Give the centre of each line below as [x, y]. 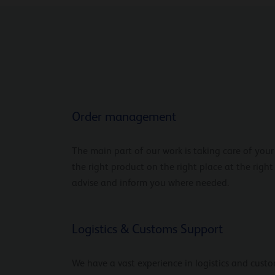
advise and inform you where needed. [150, 183]
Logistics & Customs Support [147, 229]
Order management [124, 117]
